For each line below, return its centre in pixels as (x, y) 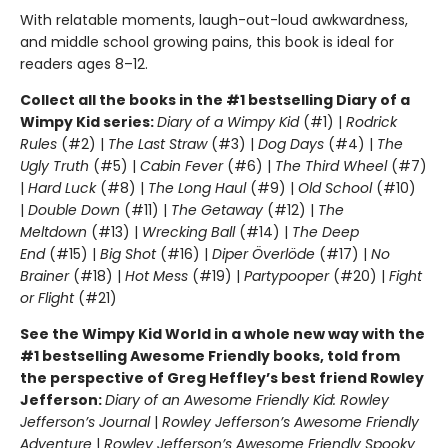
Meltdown (53, 231)
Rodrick (371, 121)
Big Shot (128, 253)
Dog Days (291, 143)
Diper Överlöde (263, 253)
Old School (337, 187)
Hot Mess (156, 275)
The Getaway (219, 209)
